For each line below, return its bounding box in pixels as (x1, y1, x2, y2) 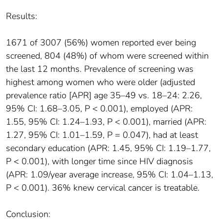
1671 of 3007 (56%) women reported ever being (6, 36, 196, 48)
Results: (6, 10, 37, 22)
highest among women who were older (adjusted (6, 76, 195, 88)
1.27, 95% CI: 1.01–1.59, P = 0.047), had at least (6, 129, 198, 141)
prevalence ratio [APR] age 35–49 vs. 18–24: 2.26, (6, 89, 202, 101)
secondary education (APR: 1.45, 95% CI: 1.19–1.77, (6, 142, 211, 154)
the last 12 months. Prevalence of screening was (6, 63, 194, 75)
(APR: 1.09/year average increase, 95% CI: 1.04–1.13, (6, 168, 213, 180)
